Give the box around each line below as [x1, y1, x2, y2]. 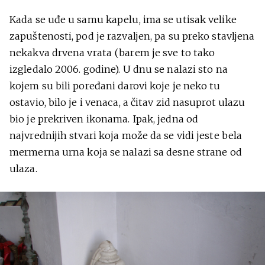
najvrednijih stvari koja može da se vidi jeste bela [9, 130, 243, 141]
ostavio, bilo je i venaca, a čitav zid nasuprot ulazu [9, 96, 245, 108]
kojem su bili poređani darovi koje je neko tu [9, 80, 221, 92]
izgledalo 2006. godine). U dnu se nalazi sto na [9, 63, 228, 75]
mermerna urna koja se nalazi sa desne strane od [9, 146, 242, 158]
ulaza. [9, 163, 37, 174]
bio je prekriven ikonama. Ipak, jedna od [9, 113, 199, 125]
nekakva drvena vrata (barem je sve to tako [9, 47, 215, 59]
